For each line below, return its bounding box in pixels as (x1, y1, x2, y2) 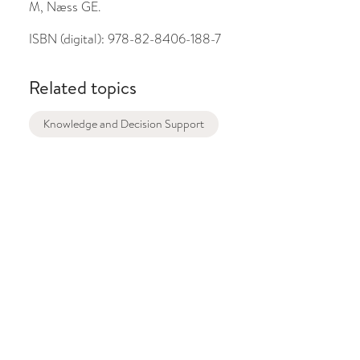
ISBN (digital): (28, 29, 108, 48)
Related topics (28, 75, 137, 100)
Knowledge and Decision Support (43, 115, 204, 132)
